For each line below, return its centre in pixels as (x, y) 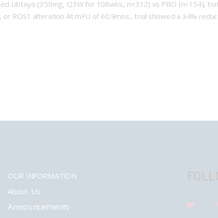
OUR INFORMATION (42, 175)
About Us (24, 191)
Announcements (39, 206)
